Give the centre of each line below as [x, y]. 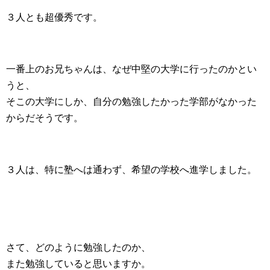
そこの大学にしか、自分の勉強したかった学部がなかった [131, 101]
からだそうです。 [45, 118]
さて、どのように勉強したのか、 [78, 247]
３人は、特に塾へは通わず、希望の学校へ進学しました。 [131, 169]
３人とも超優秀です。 [54, 17]
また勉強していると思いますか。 [78, 263]
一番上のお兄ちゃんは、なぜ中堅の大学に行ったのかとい [131, 69]
